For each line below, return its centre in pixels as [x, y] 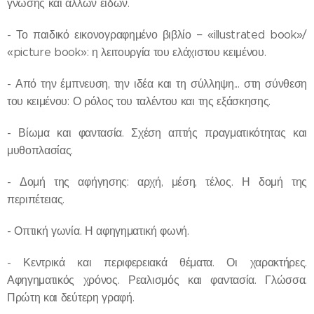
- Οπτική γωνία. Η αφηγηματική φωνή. [98, 231]
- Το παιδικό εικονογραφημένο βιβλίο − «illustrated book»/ [157, 34]
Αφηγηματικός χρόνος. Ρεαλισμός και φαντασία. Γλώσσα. [157, 280]
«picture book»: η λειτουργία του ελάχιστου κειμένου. [137, 52]
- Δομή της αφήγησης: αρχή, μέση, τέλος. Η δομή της [157, 182]
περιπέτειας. [36, 199]
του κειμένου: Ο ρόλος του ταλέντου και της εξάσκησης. [139, 101]
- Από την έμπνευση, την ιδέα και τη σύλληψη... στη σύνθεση [157, 83]
